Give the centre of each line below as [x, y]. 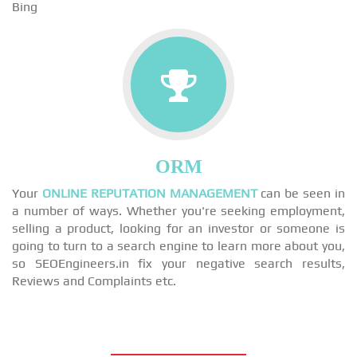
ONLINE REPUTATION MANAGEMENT [149, 193]
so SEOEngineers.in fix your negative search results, [178, 263]
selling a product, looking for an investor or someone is [178, 228]
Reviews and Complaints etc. [94, 281]
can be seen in [301, 193]
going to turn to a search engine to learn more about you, [178, 246]
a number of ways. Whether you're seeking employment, [178, 211]
